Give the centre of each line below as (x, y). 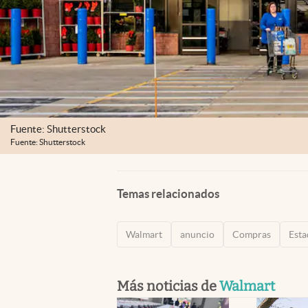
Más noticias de (168, 286)
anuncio (197, 234)
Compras (252, 234)
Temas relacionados (168, 193)
